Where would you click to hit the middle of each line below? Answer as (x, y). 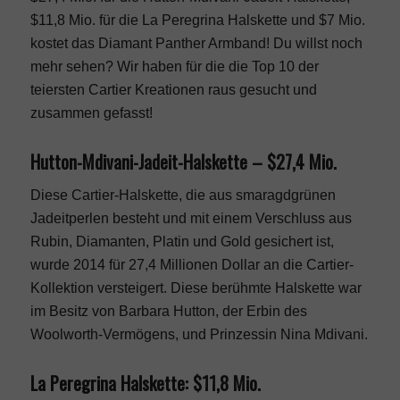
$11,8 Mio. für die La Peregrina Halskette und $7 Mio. (197, 21)
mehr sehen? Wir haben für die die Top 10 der (174, 67)
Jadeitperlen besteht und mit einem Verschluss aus (191, 218)
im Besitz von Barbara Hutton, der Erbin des (168, 311)
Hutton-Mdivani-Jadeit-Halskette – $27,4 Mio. (183, 162)
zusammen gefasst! (91, 113)
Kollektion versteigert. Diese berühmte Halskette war (196, 287)
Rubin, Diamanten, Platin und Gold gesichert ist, (182, 241)
